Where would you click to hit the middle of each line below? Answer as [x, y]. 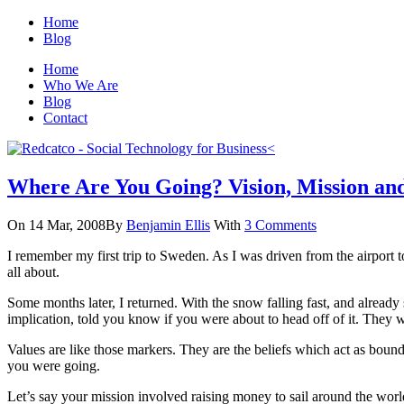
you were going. [54, 365]
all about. [33, 271]
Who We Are [81, 85]
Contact [65, 118]
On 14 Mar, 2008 [56, 225]
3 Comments [280, 225]
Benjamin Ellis [168, 225]
